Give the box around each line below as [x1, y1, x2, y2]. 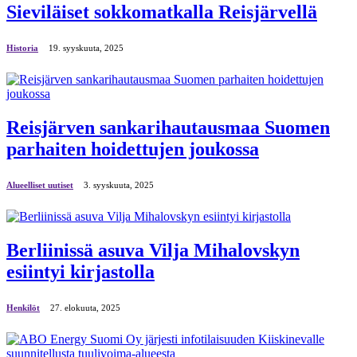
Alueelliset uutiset [6, 179, 73, 190]
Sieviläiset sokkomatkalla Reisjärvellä [6, 2, 317, 23]
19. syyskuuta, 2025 [49, 43, 124, 53]
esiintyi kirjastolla [6, 261, 155, 282]
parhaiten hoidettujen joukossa [6, 138, 259, 159]
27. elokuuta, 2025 [50, 302, 120, 312]
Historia [6, 43, 38, 53]
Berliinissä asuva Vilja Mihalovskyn [6, 239, 300, 261]
